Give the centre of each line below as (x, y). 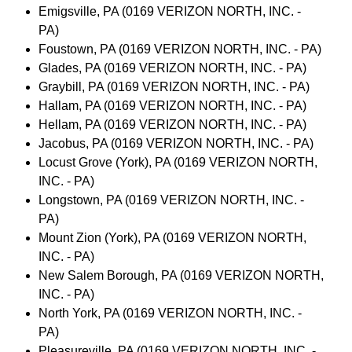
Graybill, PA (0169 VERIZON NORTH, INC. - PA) (174, 86)
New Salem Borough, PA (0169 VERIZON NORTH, (181, 275)
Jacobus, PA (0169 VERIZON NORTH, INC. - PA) (176, 143)
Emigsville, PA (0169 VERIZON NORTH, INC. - (169, 11)
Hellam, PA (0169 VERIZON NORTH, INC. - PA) (172, 124)
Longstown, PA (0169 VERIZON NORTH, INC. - (171, 200)
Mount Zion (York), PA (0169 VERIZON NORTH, (172, 237)
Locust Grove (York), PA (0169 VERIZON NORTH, (178, 162)
